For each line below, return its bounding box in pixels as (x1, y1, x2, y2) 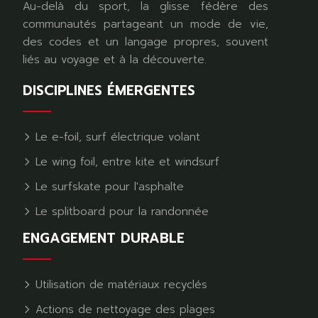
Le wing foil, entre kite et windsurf (31, 153, 219, 170)
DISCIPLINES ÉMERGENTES (23, 79, 195, 101)
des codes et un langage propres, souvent (23, 33, 268, 50)
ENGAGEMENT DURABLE (23, 227, 185, 248)
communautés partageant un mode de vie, (23, 16, 268, 32)
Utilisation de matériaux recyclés (31, 276, 207, 292)
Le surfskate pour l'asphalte (31, 178, 184, 194)
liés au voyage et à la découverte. (23, 51, 207, 67)
